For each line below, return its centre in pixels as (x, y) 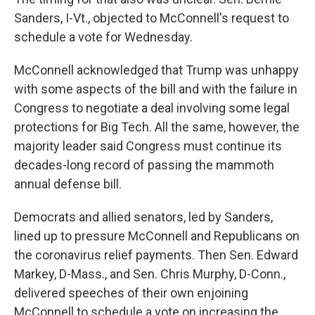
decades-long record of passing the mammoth (144, 165)
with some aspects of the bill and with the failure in (156, 89)
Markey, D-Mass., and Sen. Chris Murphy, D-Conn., (150, 274)
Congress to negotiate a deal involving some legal (152, 108)
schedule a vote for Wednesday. (103, 37)
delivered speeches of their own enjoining (131, 293)
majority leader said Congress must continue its (148, 146)
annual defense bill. (68, 184)
